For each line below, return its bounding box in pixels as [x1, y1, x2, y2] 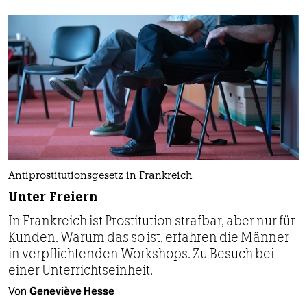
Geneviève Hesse [29, 284, 114, 298]
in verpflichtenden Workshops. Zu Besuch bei [8, 245, 274, 262]
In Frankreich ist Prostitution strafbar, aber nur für [8, 212, 295, 230]
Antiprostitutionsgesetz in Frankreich [8, 171, 193, 182]
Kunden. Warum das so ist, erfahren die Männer [8, 229, 289, 246]
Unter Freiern [8, 188, 98, 206]
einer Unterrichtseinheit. [8, 262, 153, 279]
